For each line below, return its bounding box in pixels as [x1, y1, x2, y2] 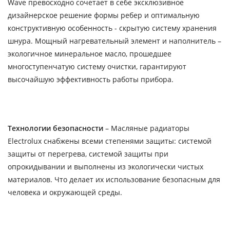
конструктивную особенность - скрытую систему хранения [8, 23, 217, 33]
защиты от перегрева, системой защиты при [8, 148, 168, 159]
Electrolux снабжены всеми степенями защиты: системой [8, 136, 212, 146]
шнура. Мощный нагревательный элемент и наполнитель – [8, 35, 221, 46]
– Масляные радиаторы [103, 123, 189, 133]
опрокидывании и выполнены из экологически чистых [8, 161, 203, 171]
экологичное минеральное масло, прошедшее [8, 48, 171, 59]
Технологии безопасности [8, 123, 103, 133]
